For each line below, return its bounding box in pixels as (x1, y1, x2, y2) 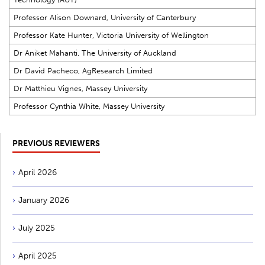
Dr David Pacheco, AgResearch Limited (13, 66, 153, 75)
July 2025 (18, 222, 55, 233)
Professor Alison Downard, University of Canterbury (13, 12, 196, 22)
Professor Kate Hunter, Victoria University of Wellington (13, 30, 209, 40)
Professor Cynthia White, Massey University (13, 101, 164, 111)
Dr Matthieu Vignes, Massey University (13, 83, 147, 93)
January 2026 (18, 195, 69, 205)
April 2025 (18, 250, 57, 261)
